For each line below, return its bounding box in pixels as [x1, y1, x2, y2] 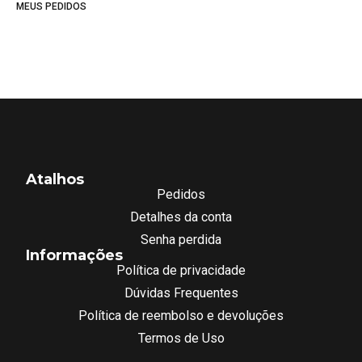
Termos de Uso [137, 330, 225, 347]
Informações [26, 246, 124, 265]
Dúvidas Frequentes [124, 285, 238, 301]
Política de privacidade [116, 263, 246, 279]
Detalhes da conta [130, 209, 232, 225]
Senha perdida [141, 232, 221, 248]
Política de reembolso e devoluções [78, 308, 284, 324]
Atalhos [26, 170, 85, 189]
